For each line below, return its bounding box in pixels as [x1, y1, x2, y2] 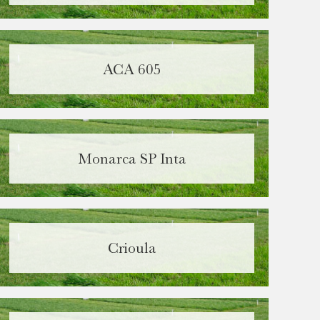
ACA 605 [102, 61, 161, 78]
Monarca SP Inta [77, 150, 186, 167]
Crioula [107, 239, 156, 256]
